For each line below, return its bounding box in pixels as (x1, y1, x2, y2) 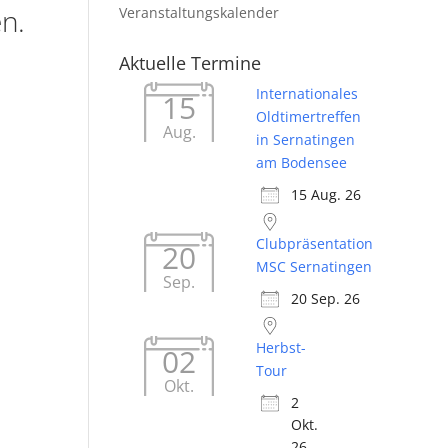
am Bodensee (256, 153, 348, 173)
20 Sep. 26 (291, 289, 361, 309)
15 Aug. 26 (291, 185, 362, 205)
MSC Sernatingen (256, 257, 373, 277)
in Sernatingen (256, 130, 356, 150)
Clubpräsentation (256, 234, 374, 254)
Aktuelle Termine (119, 51, 262, 76)
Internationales (256, 84, 359, 104)
